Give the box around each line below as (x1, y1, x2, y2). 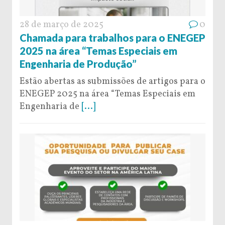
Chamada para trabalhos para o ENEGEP (20, 31, 205, 44)
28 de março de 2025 (20, 18, 103, 31)
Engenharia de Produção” (20, 57, 137, 70)
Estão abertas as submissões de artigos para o (20, 75, 205, 88)
